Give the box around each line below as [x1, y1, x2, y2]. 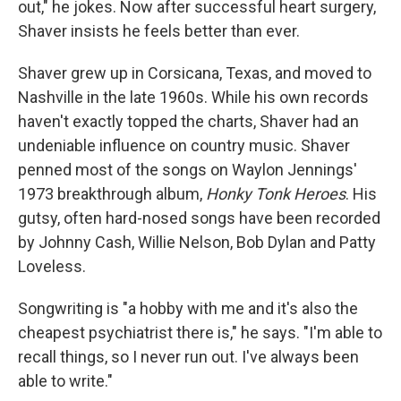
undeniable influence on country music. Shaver [18, 136, 350, 155]
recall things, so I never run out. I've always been [18, 347, 359, 366]
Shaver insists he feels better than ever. [18, 21, 300, 40]
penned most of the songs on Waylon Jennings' [18, 160, 357, 179]
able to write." [18, 371, 113, 390]
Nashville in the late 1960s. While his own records [18, 88, 369, 107]
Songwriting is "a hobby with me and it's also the [18, 299, 358, 318]
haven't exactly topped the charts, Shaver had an [18, 112, 359, 131]
